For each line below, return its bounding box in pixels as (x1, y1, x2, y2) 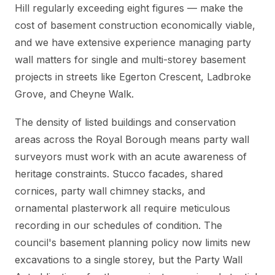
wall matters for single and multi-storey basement (15, 53, 246, 66)
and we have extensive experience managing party (15, 36, 251, 48)
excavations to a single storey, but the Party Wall (15, 253, 242, 266)
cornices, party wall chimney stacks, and (15, 184, 205, 197)
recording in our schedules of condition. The (15, 219, 222, 231)
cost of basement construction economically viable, (15, 18, 255, 31)
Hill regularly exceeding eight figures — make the (15, 1, 243, 14)
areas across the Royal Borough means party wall (15, 133, 249, 145)
